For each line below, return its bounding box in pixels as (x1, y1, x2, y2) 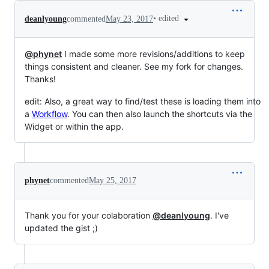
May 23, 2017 (106, 14, 153, 23)
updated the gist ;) (25, 222, 98, 233)
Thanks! (25, 73, 56, 84)
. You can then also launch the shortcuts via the (67, 108, 252, 119)
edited (159, 14, 181, 23)
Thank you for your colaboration (25, 210, 153, 220)
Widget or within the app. (25, 121, 124, 131)
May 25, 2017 (89, 175, 136, 185)
